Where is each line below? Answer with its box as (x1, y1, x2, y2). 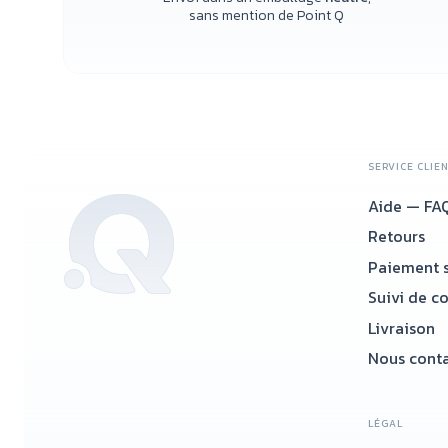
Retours (368, 224, 425, 249)
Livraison (368, 315, 435, 340)
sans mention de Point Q (189, 5, 345, 26)
